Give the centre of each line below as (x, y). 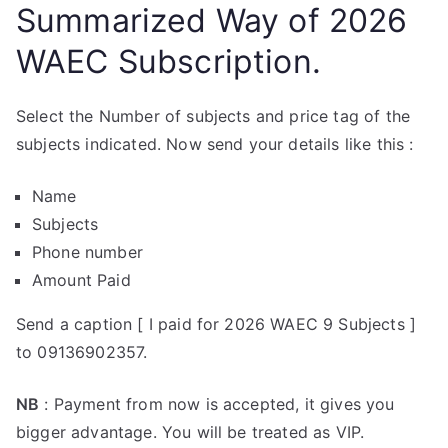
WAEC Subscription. (168, 61)
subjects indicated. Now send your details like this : (215, 144)
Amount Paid (81, 280)
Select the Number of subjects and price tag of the (213, 116)
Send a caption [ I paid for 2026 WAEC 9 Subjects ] (216, 324)
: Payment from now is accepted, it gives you (217, 404)
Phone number (87, 252)
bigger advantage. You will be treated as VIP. (190, 432)
